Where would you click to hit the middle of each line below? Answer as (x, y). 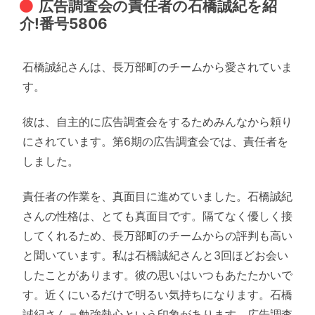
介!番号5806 (64, 23)
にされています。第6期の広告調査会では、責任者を (155, 141)
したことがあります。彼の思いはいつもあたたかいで (157, 275)
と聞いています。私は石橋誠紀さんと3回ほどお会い (155, 256)
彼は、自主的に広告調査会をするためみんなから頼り (157, 121)
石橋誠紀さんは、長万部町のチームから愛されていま (157, 66)
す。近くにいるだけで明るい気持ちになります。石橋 (157, 295)
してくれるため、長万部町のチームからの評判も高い (157, 236)
